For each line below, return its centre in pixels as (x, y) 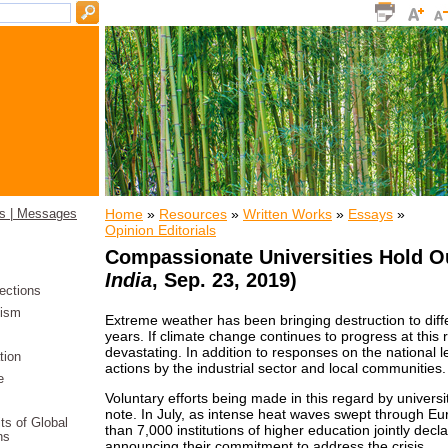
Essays (370, 214)
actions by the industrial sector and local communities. (275, 368)
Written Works (287, 214)
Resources (193, 214)
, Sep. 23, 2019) (224, 280)
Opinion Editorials (160, 230)
